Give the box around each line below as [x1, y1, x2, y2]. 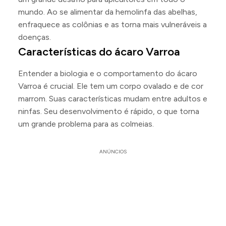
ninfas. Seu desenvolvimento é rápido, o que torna [18, 106, 199, 116]
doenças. [18, 32, 51, 42]
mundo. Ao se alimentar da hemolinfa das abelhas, [18, 7, 197, 17]
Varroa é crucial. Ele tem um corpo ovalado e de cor [18, 81, 203, 91]
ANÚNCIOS [99, 148, 127, 155]
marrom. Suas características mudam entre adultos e [18, 94, 207, 103]
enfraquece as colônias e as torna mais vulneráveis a [18, 20, 207, 29]
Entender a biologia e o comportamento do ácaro [18, 69, 197, 78]
